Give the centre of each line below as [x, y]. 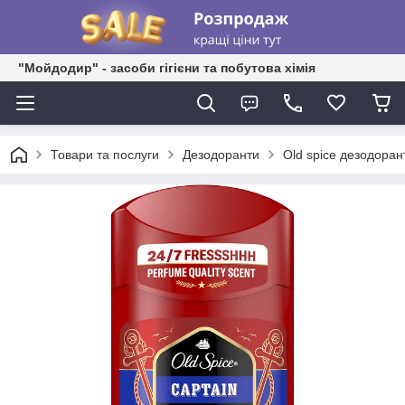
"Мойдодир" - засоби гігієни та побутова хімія [167, 68]
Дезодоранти [221, 155]
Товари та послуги [105, 155]
